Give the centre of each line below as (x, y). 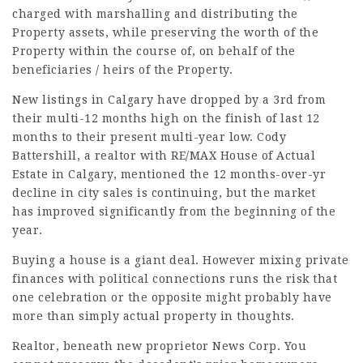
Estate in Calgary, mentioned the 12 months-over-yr (169, 174)
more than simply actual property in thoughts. (154, 316)
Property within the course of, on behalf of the (154, 51)
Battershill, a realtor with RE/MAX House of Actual (164, 156)
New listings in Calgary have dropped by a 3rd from (169, 100)
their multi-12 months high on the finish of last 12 (166, 118)
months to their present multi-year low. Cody (149, 137)
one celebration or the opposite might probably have (172, 297)
